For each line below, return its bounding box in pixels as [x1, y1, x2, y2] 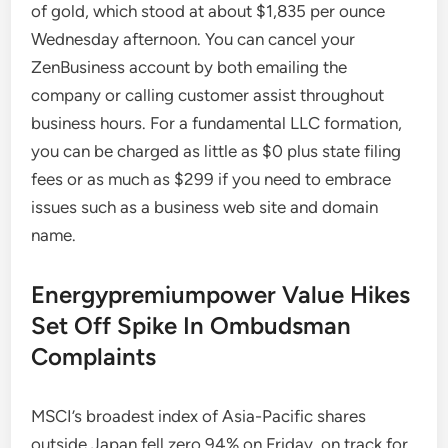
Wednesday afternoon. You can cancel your [31, 29, 356, 49]
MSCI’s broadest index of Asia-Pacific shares [31, 406, 367, 426]
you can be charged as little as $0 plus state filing [31, 141, 402, 161]
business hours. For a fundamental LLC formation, [31, 113, 403, 133]
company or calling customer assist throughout [31, 85, 385, 105]
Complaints [31, 342, 157, 371]
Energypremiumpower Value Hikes [31, 280, 411, 309]
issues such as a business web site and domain [31, 197, 379, 217]
